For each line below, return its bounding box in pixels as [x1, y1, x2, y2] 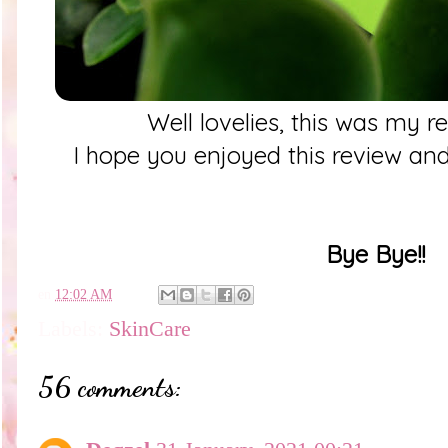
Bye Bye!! [325, 239, 425, 269]
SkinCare [109, 317, 191, 342]
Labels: [38, 317, 109, 342]
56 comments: [38, 370, 182, 405]
